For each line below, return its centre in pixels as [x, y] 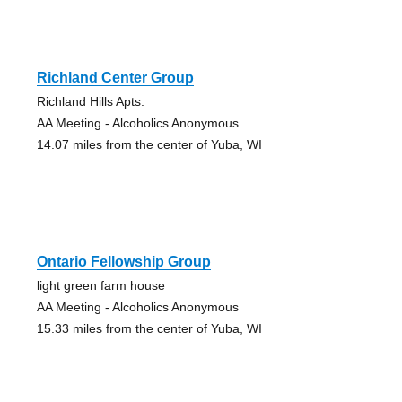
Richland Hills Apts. [90, 102]
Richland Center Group [115, 78]
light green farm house [100, 286]
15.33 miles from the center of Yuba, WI [149, 329]
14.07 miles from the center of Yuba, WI [149, 145]
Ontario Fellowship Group [123, 262]
